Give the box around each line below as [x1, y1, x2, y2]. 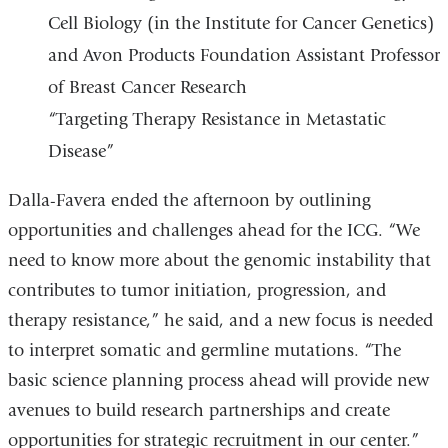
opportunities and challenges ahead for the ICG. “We [7, 219, 420, 241]
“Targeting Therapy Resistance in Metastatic [47, 108, 386, 130]
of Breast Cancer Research [47, 76, 247, 98]
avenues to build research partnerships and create [7, 399, 390, 421]
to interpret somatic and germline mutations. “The [7, 339, 401, 361]
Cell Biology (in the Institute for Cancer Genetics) [47, 12, 434, 34]
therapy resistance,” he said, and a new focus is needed [7, 309, 433, 331]
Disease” [47, 140, 114, 162]
